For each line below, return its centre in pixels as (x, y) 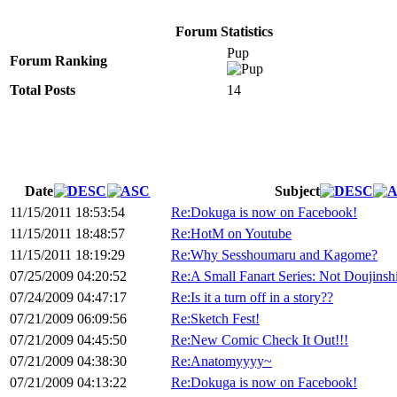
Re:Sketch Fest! (215, 319)
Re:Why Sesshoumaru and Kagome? (274, 255)
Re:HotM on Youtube (231, 234)
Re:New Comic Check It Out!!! (260, 340)
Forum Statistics (224, 32)
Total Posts (43, 90)
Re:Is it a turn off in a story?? (252, 298)
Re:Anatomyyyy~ (222, 362)
